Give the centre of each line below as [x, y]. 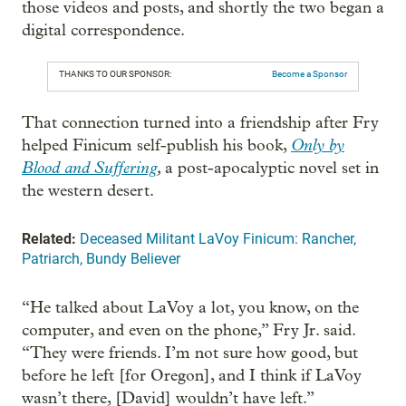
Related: [49, 238]
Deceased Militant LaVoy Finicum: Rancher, [218, 238]
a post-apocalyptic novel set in [272, 168]
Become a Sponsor [309, 73]
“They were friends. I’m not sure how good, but [190, 353]
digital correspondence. [103, 30]
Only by [318, 145]
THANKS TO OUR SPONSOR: [115, 73]
